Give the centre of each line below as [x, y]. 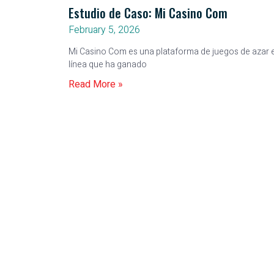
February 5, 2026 [104, 30]
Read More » [96, 84]
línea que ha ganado [108, 65]
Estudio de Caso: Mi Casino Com [148, 13]
